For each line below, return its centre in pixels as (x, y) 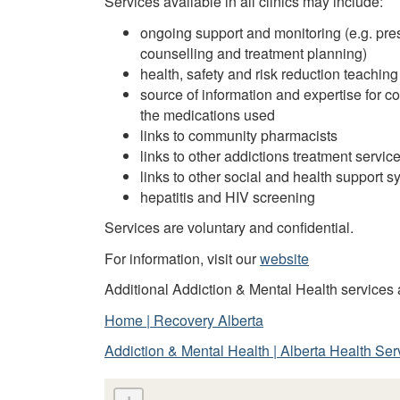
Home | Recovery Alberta (184, 320)
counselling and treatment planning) (254, 53)
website (284, 258)
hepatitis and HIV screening (228, 196)
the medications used (208, 114)
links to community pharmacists (239, 135)
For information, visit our (182, 258)
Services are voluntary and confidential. (229, 227)
